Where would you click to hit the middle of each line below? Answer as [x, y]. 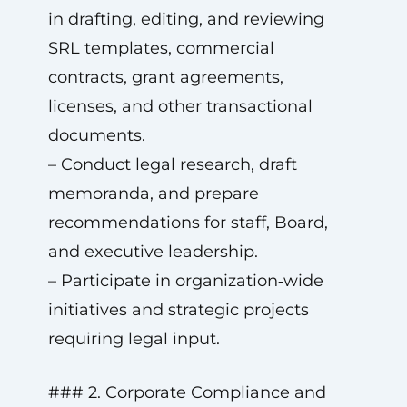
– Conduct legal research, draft [172, 164]
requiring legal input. [134, 339]
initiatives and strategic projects [178, 310]
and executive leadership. [153, 252]
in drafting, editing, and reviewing [186, 19]
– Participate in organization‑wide [185, 281]
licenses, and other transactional [180, 106]
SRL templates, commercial [161, 48]
